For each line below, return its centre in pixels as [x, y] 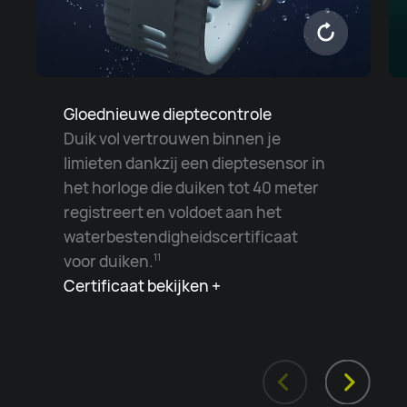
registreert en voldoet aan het [172, 212]
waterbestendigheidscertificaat [180, 237]
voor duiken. [108, 261]
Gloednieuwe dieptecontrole [167, 114]
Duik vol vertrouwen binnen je [172, 139]
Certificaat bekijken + [142, 286]
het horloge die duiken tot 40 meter [191, 188]
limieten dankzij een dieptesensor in [194, 163]
